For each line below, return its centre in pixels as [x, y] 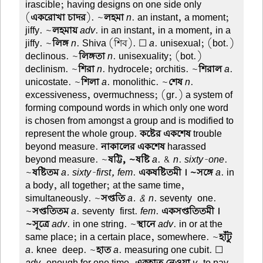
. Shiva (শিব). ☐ [113, 43]
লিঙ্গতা [92, 56]
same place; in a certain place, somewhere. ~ [122, 237]
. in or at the [198, 224]
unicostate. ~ [53, 82]
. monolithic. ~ [138, 82]
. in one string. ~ [102, 224]
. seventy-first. [109, 211]
